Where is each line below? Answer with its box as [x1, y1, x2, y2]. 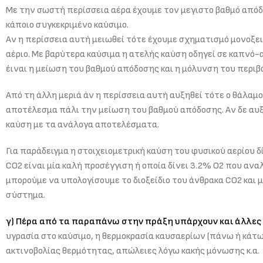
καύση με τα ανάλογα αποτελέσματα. [6, 119, 159, 130]
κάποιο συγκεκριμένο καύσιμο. [6, 19, 129, 31]
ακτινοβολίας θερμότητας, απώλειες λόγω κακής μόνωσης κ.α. [6, 245, 259, 257]
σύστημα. [6, 189, 45, 201]
